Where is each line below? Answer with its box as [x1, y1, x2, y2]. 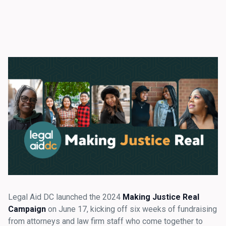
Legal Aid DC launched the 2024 [8, 192, 123, 202]
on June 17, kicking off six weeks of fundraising [46, 204, 217, 214]
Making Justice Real [123, 192, 199, 202]
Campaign [8, 204, 46, 214]
